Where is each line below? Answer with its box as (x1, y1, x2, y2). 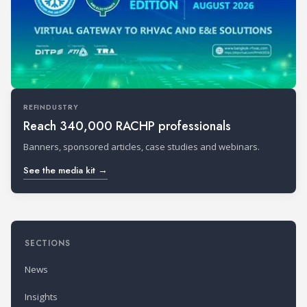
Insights (25, 291, 58, 304)
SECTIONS (25, 237, 71, 249)
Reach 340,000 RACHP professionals (23, 116, 231, 135)
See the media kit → (23, 163, 108, 177)
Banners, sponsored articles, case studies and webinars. (23, 140, 260, 153)
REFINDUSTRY (23, 101, 79, 112)
